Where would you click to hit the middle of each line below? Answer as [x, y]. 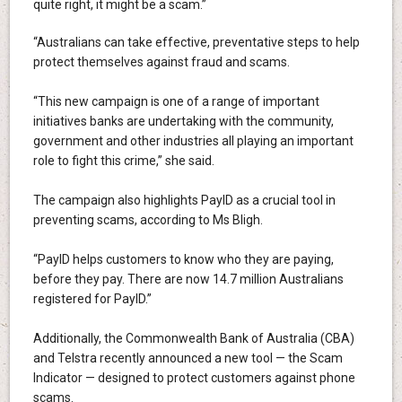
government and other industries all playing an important [193, 141]
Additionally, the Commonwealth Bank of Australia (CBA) [193, 339]
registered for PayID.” [92, 299]
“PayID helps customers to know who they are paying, [183, 260]
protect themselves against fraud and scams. [161, 62]
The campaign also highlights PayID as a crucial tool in [184, 201]
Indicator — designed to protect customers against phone [194, 378]
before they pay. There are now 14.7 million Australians [188, 280]
